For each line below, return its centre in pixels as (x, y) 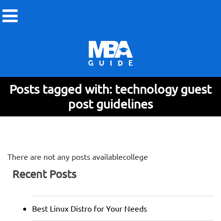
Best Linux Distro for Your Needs (90, 208)
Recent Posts (44, 174)
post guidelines (110, 104)
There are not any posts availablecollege (78, 156)
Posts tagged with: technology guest (110, 89)
